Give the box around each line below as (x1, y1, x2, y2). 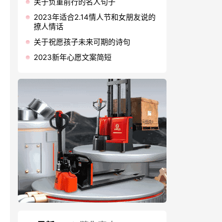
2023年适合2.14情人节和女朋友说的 (34, 12, 156, 22)
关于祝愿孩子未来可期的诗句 (34, 37, 130, 47)
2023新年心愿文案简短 (34, 53, 111, 62)
